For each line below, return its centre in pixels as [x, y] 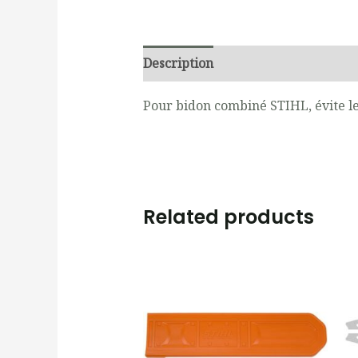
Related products [228, 217]
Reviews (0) [264, 63]
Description [178, 63]
